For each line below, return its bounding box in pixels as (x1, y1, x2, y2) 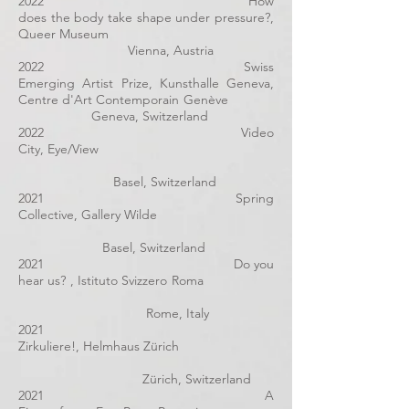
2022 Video (18, 124, 274, 141)
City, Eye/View (18, 141, 274, 157)
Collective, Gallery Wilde (18, 206, 274, 223)
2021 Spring (18, 190, 274, 206)
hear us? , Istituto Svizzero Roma (18, 272, 274, 288)
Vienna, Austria (18, 42, 214, 58)
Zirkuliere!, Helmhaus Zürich (18, 338, 274, 354)
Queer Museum (18, 26, 274, 42)
